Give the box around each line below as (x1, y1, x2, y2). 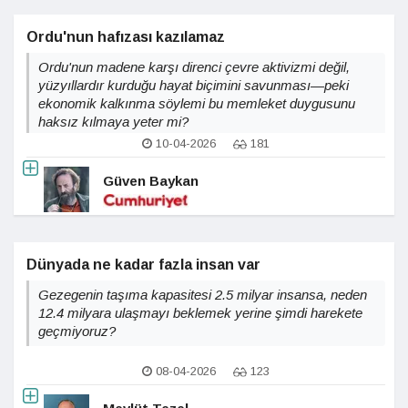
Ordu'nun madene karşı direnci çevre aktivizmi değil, (38, 59, 350, 75)
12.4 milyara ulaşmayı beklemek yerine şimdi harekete (38, 305, 362, 321)
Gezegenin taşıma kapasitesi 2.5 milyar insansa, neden (38, 287, 367, 302)
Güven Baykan (103, 172, 199, 189)
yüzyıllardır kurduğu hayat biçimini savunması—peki (38, 77, 349, 93)
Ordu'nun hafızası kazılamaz (26, 29, 225, 45)
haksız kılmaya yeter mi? (38, 114, 189, 129)
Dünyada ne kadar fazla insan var (26, 257, 260, 272)
